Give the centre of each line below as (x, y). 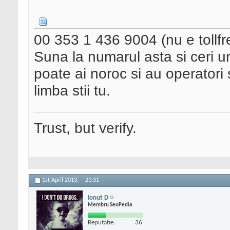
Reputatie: (101, 222)
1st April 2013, (61, 180)
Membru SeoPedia (110, 205)
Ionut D (98, 198)
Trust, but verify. (85, 128)
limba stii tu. (72, 91)
